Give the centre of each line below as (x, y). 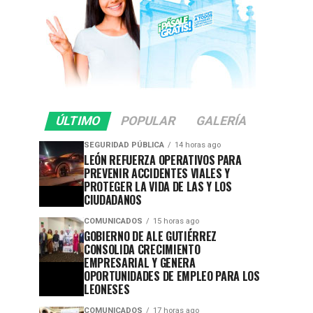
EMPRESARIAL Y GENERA (140, 263)
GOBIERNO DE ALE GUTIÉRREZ (150, 236)
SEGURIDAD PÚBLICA (124, 145)
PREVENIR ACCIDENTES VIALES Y (157, 174)
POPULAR (148, 121)
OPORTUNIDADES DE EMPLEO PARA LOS (172, 276)
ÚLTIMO (78, 121)
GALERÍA (221, 121)
